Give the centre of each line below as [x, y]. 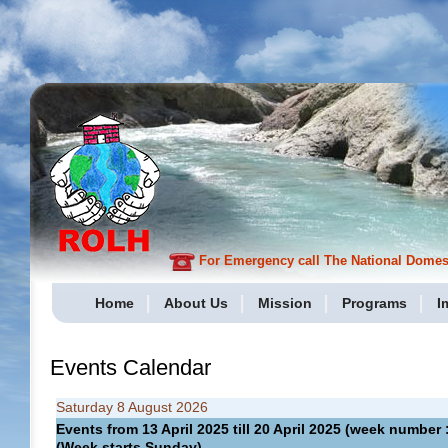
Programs [374, 303]
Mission [285, 303]
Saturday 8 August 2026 [132, 407]
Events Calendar [130, 367]
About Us [196, 303]
